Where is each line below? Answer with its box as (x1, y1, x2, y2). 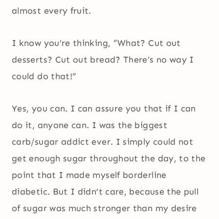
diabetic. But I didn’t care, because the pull (12, 186, 199, 197)
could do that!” (12, 71, 77, 82)
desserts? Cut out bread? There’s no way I (12, 54, 194, 66)
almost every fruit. (12, 5, 91, 17)
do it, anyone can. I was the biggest (12, 120, 167, 131)
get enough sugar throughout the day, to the (12, 153, 206, 164)
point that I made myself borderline (12, 170, 167, 181)
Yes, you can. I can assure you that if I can (12, 103, 196, 114)
